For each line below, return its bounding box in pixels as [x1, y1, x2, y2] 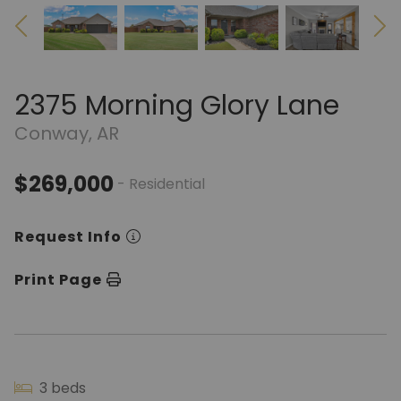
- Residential [117, 174, 205, 194]
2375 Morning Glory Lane [14, 87, 339, 124]
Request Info [14, 226, 122, 247]
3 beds [36, 378, 86, 398]
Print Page [14, 269, 102, 290]
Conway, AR [14, 121, 119, 146]
